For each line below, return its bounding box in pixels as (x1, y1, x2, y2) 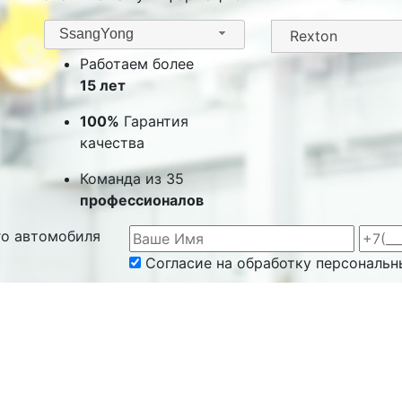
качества (80, 133, 144, 152)
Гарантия (119, 111, 188, 130)
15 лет (80, 75, 126, 94)
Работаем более (80, 54, 194, 73)
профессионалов (80, 190, 204, 209)
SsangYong (59, 26, 134, 42)
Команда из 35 (80, 169, 184, 188)
